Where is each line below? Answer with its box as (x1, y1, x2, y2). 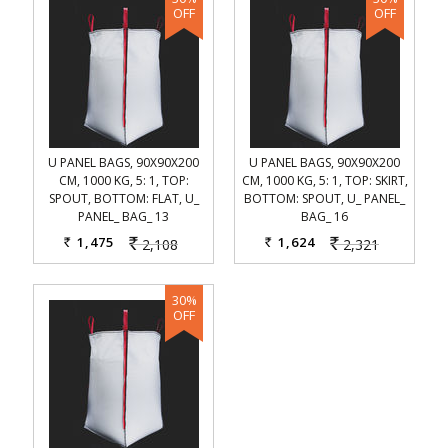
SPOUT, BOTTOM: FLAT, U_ (48, 190, 199, 207)
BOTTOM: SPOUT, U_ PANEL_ (244, 190, 405, 207)
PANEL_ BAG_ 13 (78, 208, 169, 225)
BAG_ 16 (301, 208, 348, 225)
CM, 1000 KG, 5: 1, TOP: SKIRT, (241, 172, 408, 189)
